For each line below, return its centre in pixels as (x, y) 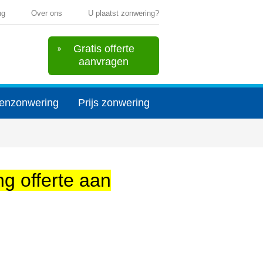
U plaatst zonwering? (124, 13)
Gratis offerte (104, 49)
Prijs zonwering (114, 103)
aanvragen (104, 62)
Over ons (47, 13)
